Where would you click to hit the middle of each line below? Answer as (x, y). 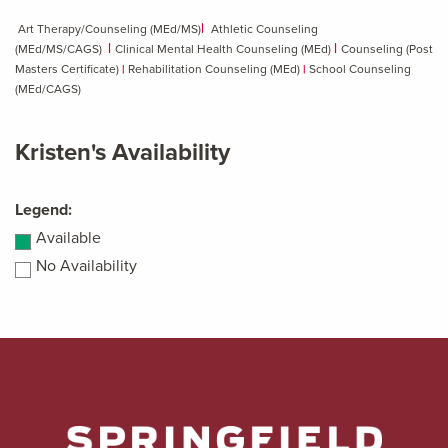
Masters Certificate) (68, 69)
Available (68, 237)
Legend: (43, 209)
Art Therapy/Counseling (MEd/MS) (108, 29)
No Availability (86, 265)
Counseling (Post (387, 49)
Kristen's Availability (122, 152)
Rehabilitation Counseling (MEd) (215, 69)
